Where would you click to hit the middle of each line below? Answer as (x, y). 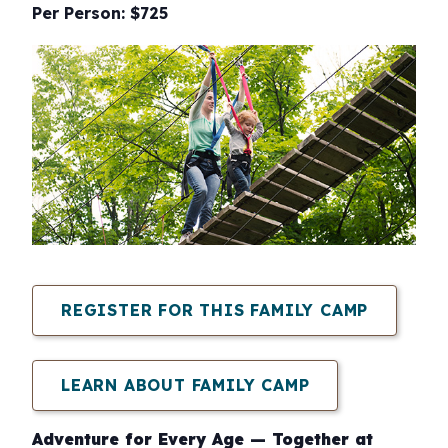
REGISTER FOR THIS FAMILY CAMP (215, 309)
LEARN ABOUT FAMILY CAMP (185, 384)
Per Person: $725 (100, 12)
